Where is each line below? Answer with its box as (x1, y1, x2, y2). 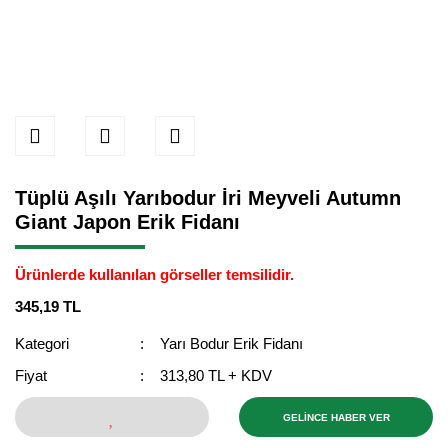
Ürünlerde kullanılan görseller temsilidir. (15, 266, 294, 283)
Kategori (15, 335, 69, 352)
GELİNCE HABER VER (282, 411, 390, 423)
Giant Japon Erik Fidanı (15, 211, 240, 233)
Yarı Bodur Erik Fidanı (160, 335, 304, 352)
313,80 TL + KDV (160, 367, 273, 384)
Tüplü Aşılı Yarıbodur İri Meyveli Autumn (15, 187, 401, 209)
